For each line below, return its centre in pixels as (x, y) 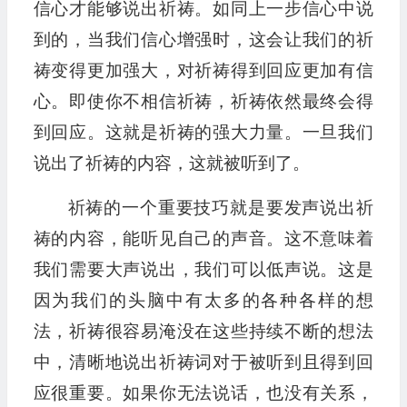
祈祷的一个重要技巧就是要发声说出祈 (220, 208)
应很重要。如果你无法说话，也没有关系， (203, 393)
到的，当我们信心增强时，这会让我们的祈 (203, 40)
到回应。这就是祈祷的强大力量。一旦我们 (203, 133)
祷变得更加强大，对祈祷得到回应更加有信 (203, 71)
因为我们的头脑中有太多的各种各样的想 (203, 301)
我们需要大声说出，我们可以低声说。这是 (203, 270)
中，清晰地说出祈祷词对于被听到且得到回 (203, 362)
